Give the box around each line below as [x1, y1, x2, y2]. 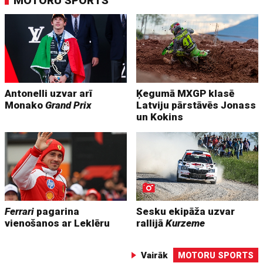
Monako [5, 99, 46, 111]
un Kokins [136, 110, 184, 123]
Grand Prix [45, 99, 92, 111]
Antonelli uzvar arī [5, 87, 93, 99]
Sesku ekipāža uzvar [136, 205, 235, 217]
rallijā [136, 217, 166, 229]
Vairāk [140, 249, 168, 261]
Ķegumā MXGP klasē [136, 87, 235, 99]
